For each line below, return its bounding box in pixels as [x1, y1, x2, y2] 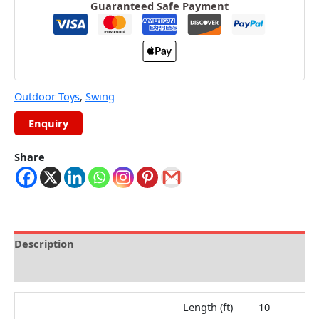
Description [14, 236, 74, 251]
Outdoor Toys [14, 88, 80, 103]
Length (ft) [182, 300, 233, 315]
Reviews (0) [14, 261, 72, 276]
